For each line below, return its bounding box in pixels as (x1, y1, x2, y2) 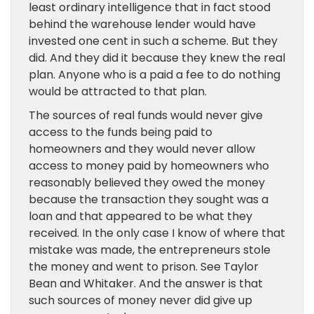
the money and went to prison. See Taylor (29, 259, 259, 275)
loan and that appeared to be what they (29, 208, 252, 224)
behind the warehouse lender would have (29, 16, 256, 32)
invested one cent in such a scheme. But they (29, 33, 278, 49)
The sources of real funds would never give (29, 107, 263, 123)
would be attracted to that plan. (29, 83, 207, 100)
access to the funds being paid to (29, 124, 212, 140)
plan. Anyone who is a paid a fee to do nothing (29, 67, 280, 83)
